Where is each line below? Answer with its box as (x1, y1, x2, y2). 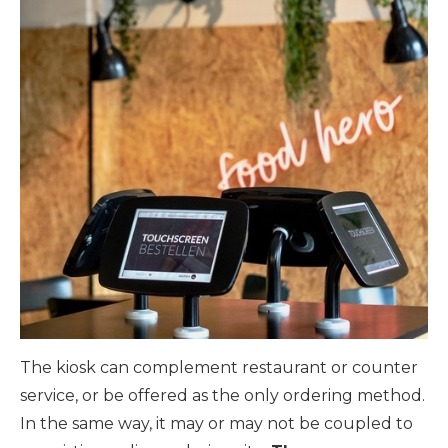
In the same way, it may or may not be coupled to (20, 413, 413, 433)
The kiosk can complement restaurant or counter (20, 357, 418, 377)
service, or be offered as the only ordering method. (20, 385, 425, 405)
